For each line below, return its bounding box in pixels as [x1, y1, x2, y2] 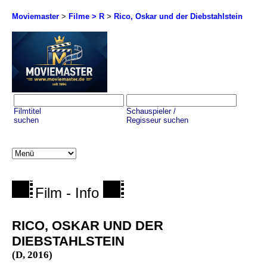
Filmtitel [14, 107, 41, 116]
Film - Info [35, 185, 103, 201]
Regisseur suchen [126, 116, 188, 125]
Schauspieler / [126, 107, 176, 116]
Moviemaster [12, 12, 59, 21]
